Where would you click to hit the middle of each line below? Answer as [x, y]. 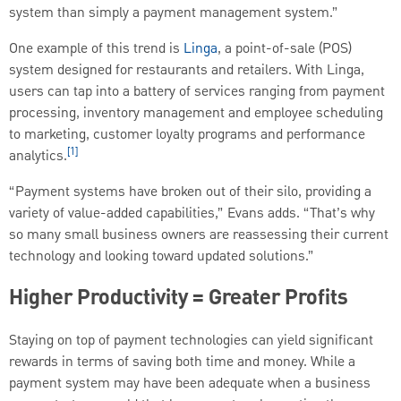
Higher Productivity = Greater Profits [179, 299]
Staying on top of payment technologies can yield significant [191, 341]
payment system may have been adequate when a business [190, 384]
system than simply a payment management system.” [174, 13]
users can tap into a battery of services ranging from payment [197, 92]
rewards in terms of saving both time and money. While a [182, 362]
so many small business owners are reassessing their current [199, 235]
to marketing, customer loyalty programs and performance [187, 135]
